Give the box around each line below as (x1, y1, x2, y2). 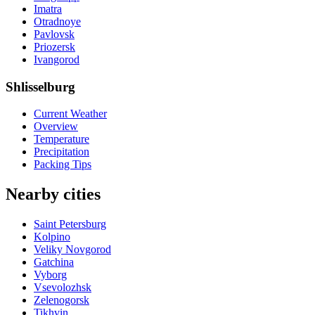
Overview (34, 120, 78, 133)
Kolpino (34, 231, 70, 243)
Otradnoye (34, 15, 81, 27)
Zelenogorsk (34, 294, 89, 307)
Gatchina (34, 256, 74, 269)
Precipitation (34, 146, 89, 158)
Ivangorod (34, 53, 79, 65)
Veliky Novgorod (34, 243, 111, 256)
